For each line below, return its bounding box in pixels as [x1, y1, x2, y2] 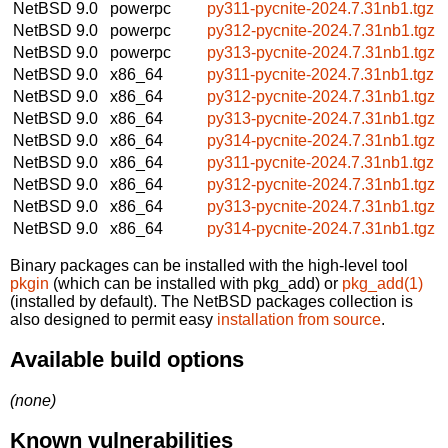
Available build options [10, 347, 244, 373]
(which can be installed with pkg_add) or [49, 274, 342, 292]
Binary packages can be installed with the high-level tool [10, 256, 408, 274]
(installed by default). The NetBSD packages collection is [10, 292, 413, 310]
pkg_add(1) [342, 274, 423, 292]
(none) [10, 391, 56, 409]
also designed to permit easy [10, 310, 217, 328]
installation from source [217, 310, 381, 328]
